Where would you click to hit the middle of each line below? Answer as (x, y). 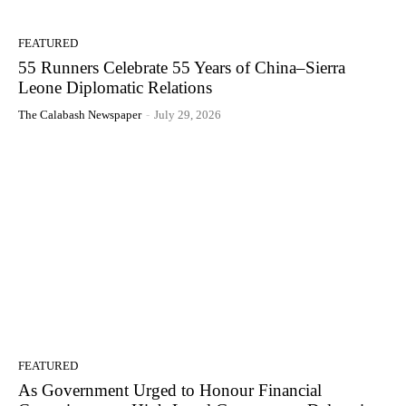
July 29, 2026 (188, 115)
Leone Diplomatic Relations (115, 88)
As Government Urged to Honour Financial (170, 391)
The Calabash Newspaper (80, 115)
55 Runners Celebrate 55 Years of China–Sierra (182, 68)
